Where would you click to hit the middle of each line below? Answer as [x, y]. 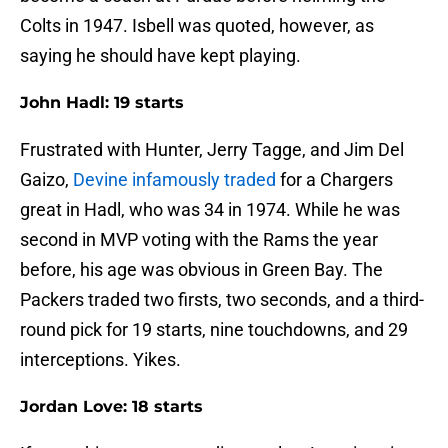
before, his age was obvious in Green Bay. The [201, 270]
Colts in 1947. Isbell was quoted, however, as [197, 26]
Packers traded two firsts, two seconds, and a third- [222, 300]
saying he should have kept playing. [160, 56]
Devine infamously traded [176, 180]
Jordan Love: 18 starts [111, 407]
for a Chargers [336, 180]
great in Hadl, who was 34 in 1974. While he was [210, 210]
